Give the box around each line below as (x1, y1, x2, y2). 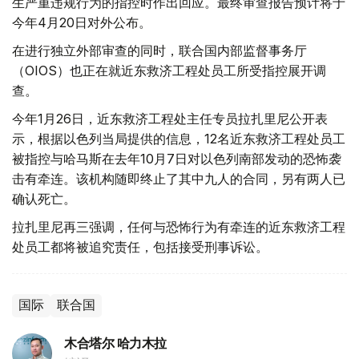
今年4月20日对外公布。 (12, 14, 151, 30)
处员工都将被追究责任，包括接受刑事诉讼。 (12, 238, 268, 255)
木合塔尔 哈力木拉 (64, 335, 167, 351)
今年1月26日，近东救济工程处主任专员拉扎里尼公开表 (12, 110, 328, 127)
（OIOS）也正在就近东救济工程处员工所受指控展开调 (12, 62, 326, 79)
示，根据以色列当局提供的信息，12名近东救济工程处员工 (12, 130, 345, 147)
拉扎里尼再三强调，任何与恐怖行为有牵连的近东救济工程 (12, 218, 345, 235)
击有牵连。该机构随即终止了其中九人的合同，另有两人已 (12, 170, 345, 187)
